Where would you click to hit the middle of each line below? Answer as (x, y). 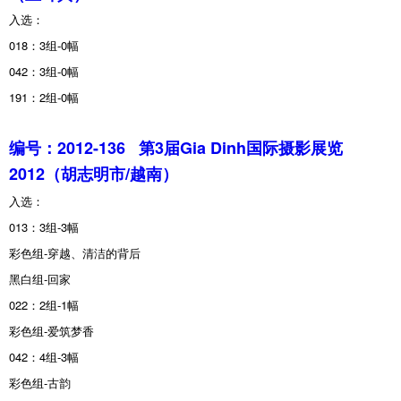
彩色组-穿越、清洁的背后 (75, 252)
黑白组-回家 (40, 278)
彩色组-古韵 (40, 382)
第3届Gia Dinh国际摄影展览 (241, 147)
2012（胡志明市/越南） (94, 173)
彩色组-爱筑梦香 (51, 330)
